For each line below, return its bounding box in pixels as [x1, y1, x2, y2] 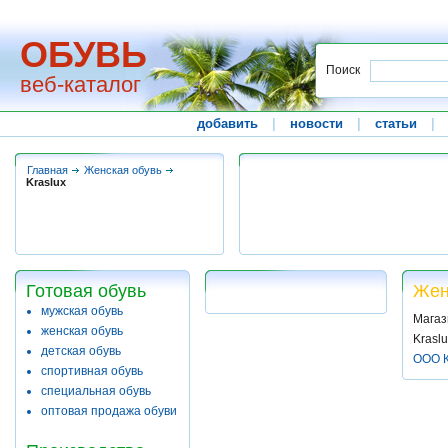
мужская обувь [41, 304, 123, 318]
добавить [197, 116, 259, 131]
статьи [375, 116, 418, 131]
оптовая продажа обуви [41, 404, 177, 418]
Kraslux [26, 176, 66, 188]
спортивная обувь [41, 364, 143, 378]
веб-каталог [20, 72, 141, 97]
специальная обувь [41, 384, 151, 398]
